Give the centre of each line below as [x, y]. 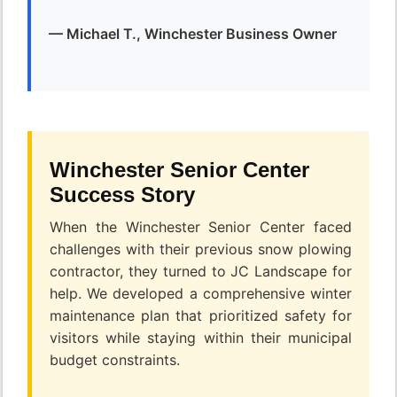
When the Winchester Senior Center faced [201, 227]
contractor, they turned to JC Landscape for [201, 272]
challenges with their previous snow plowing [201, 249]
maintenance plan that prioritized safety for [201, 316]
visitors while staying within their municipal [201, 338]
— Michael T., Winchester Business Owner [193, 34]
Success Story [122, 195]
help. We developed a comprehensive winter [201, 294]
